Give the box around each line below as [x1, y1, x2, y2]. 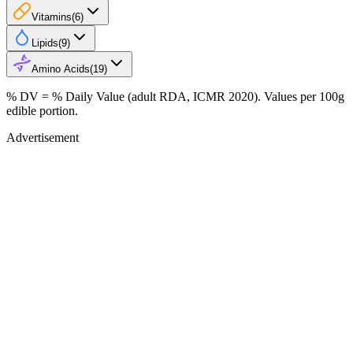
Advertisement [6, 130, 79, 144]
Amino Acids [32, 62, 90, 75]
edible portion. [6, 103, 78, 117]
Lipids [32, 36, 58, 49]
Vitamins [32, 10, 72, 23]
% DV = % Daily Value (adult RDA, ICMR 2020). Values [6, 89, 300, 103]
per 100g [300, 89, 344, 103]
